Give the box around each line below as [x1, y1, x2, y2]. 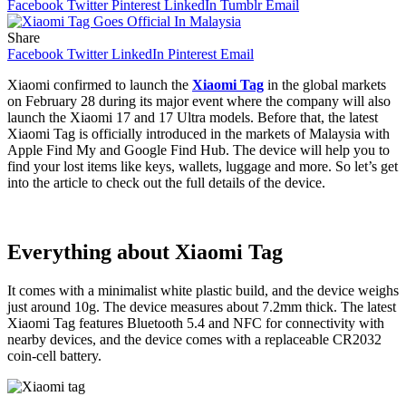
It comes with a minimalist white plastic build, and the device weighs [7, 282, 399, 298]
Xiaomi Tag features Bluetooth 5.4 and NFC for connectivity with [7, 314, 384, 331]
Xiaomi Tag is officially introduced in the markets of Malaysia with [7, 125, 390, 141]
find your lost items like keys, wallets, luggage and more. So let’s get [7, 158, 398, 174]
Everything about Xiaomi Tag [7, 239, 283, 264]
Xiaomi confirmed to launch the [7, 76, 192, 92]
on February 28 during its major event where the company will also [7, 92, 391, 109]
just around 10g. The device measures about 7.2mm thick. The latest [7, 298, 396, 314]
